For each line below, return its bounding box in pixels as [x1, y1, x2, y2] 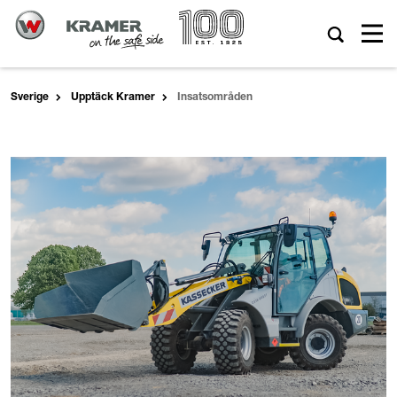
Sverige [11, 92, 49, 103]
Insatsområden [177, 92, 253, 103]
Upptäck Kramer [71, 92, 155, 103]
